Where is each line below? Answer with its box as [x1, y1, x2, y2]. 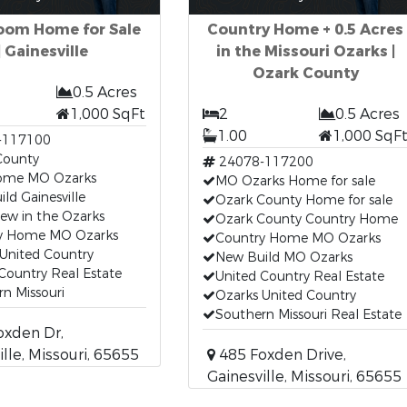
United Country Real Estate [214, 268, 384, 285]
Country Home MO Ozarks [214, 230, 381, 247]
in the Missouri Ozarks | [215, 42, 395, 61]
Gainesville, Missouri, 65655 [206, 367, 402, 386]
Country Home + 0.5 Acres [207, 20, 403, 39]
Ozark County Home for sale [214, 192, 392, 209]
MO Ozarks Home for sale [214, 173, 375, 190]
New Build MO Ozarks [214, 249, 352, 266]
